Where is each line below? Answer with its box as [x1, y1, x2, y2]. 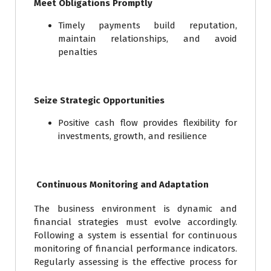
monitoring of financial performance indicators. [34, 243, 237, 255]
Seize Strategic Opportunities [34, 95, 165, 106]
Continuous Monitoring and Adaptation [36, 179, 209, 191]
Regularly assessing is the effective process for [34, 256, 237, 268]
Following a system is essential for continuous [34, 230, 237, 241]
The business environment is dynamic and [34, 203, 237, 215]
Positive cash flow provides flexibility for [58, 117, 237, 129]
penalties [58, 47, 97, 58]
